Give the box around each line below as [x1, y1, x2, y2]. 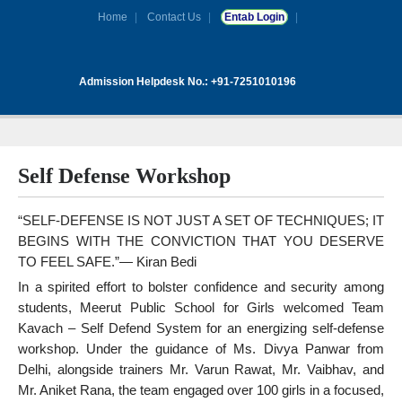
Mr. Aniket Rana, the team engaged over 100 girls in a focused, [18, 383, 384, 398]
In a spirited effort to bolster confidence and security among [18, 280, 384, 294]
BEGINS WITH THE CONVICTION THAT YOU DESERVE [18, 234, 384, 249]
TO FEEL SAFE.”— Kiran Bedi [18, 255, 197, 269]
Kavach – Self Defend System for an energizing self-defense [18, 321, 384, 336]
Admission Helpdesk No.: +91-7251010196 [79, 75, 296, 88]
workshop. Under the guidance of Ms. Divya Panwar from [18, 342, 384, 356]
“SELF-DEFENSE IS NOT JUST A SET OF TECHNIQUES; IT [18, 214, 384, 228]
